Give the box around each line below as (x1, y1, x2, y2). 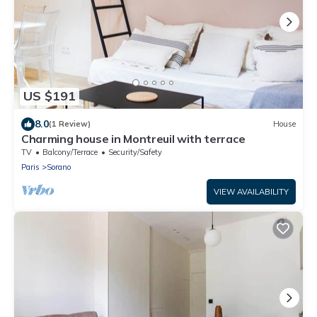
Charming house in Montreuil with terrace (21, 131, 246, 146)
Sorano (47, 161, 71, 172)
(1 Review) (49, 119, 91, 129)
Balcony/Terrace (42, 146, 98, 157)
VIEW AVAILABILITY (214, 186, 289, 197)
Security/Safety (108, 146, 162, 157)
